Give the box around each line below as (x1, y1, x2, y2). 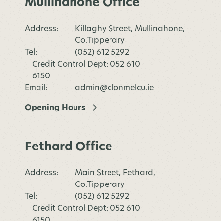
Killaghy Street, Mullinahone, (75, 25, 184, 33)
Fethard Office (25, 141, 112, 153)
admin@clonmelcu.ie (75, 84, 154, 92)
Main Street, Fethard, (75, 169, 155, 177)
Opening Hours (25, 104, 85, 112)
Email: (25, 84, 47, 92)
